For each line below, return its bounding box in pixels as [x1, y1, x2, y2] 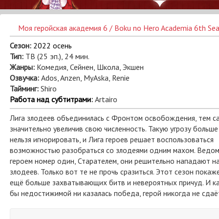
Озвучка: [10, 73, 39, 83]
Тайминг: [10, 84, 39, 93]
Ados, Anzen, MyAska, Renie [39, 73, 130, 83]
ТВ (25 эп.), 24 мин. [23, 51, 89, 61]
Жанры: [10, 62, 35, 72]
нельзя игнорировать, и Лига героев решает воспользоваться [10, 134, 214, 144]
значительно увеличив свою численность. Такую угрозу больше [10, 124, 218, 133]
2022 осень [33, 41, 72, 50]
